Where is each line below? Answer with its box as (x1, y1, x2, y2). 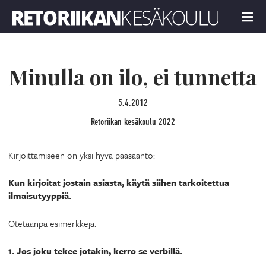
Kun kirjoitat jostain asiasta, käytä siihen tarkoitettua (8, 176, 229, 189)
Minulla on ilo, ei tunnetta (9, 63, 257, 91)
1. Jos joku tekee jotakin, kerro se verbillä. (8, 244, 182, 257)
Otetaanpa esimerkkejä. (8, 216, 96, 230)
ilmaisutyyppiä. (8, 189, 71, 202)
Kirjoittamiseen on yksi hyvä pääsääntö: (8, 148, 155, 161)
